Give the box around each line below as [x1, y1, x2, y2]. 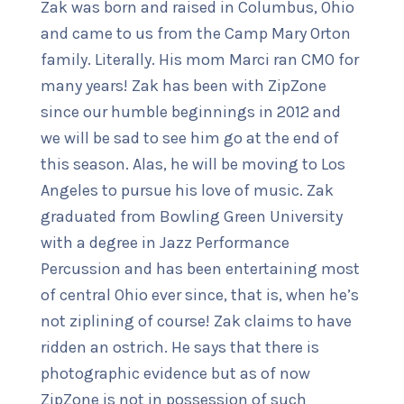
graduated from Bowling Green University [40, 207, 343, 227]
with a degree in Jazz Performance [40, 233, 289, 253]
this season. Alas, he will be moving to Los [40, 154, 345, 175]
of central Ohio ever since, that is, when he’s [40, 285, 359, 306]
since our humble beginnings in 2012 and [40, 102, 341, 123]
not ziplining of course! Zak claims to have [40, 311, 352, 332]
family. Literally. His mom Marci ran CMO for [40, 50, 359, 70]
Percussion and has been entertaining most [40, 259, 360, 280]
